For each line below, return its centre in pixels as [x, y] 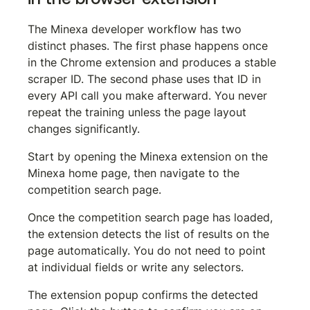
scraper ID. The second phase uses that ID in [146, 79]
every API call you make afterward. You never [149, 95]
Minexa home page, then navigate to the [136, 173]
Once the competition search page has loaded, [152, 217]
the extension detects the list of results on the [151, 234]
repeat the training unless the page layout [139, 112]
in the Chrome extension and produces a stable [154, 62]
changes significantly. [84, 128]
